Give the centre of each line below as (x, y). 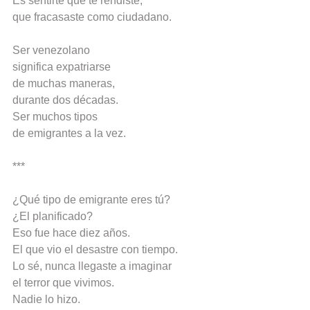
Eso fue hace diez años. (71, 233)
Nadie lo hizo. (46, 300)
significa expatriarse (62, 67)
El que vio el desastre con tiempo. (95, 250)
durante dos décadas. (65, 100)
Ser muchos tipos (55, 117)
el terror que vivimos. (63, 283)
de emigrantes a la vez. (69, 134)
